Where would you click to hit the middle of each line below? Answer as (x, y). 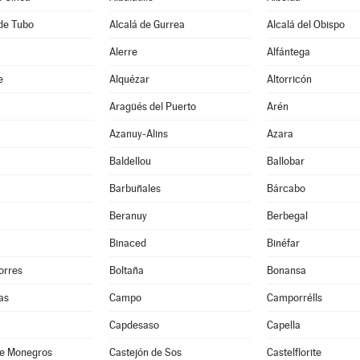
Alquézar (129, 79)
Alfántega (288, 52)
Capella (283, 325)
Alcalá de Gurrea (147, 25)
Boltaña (126, 270)
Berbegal (287, 216)
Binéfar (283, 243)
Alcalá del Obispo (305, 25)
